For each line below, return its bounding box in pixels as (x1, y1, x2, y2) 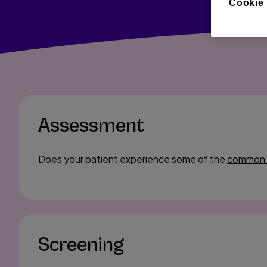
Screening (38, 233, 124, 257)
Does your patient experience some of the (38, 153, 227, 165)
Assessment (38, 114, 144, 138)
